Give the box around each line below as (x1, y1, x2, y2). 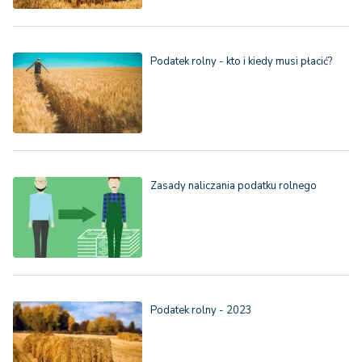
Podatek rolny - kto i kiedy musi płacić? (150, 54, 332, 69)
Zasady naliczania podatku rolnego (150, 179, 317, 194)
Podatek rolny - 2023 (150, 303, 252, 318)
